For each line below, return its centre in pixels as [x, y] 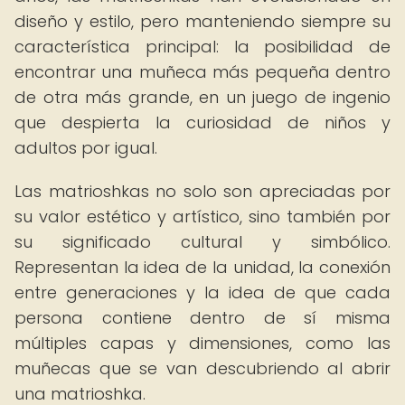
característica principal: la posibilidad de [202, 47]
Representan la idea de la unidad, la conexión [202, 267]
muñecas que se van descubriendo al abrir [202, 368]
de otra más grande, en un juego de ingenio [202, 97]
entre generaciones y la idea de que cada [202, 292]
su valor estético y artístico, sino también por [202, 217]
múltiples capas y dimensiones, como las [202, 343]
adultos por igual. [86, 148]
